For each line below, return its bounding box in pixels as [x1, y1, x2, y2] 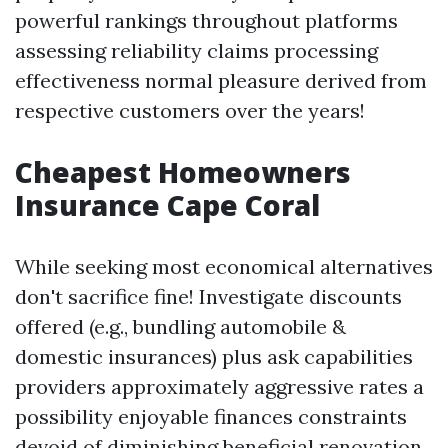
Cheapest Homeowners [15, 153, 351, 191]
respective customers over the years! [15, 98, 365, 123]
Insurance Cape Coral [15, 186, 320, 224]
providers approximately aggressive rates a [15, 374, 424, 399]
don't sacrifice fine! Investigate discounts [15, 284, 402, 309]
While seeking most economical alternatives [15, 254, 433, 279]
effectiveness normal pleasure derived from [15, 68, 427, 93]
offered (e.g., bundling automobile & [15, 314, 346, 339]
